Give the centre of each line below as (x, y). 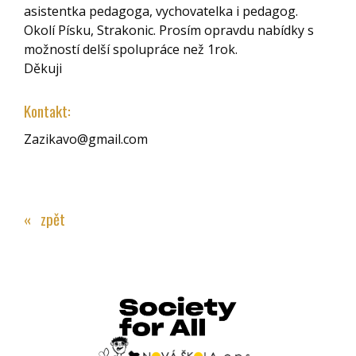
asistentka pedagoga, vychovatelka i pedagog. (161, 12)
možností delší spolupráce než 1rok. (131, 50)
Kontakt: (47, 110)
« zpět (44, 219)
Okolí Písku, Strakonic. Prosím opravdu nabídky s (169, 31)
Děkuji (43, 69)
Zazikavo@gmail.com (86, 139)
